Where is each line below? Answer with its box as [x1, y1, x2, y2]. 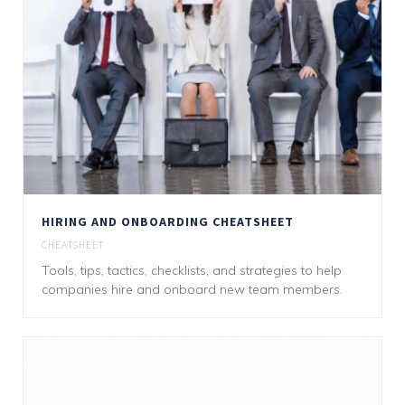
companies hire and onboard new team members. [42, 280, 343, 297]
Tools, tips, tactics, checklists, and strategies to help [42, 261, 342, 278]
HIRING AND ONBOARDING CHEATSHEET [42, 212, 294, 230]
